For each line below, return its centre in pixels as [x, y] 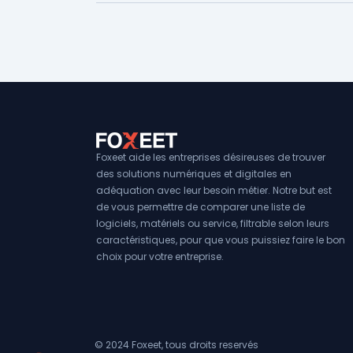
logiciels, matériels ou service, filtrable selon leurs [213, 224]
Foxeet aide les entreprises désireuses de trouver [211, 158]
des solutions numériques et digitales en [194, 174]
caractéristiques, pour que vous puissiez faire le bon [221, 240]
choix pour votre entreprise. [160, 257]
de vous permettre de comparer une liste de [201, 207]
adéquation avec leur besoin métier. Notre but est [214, 191]
